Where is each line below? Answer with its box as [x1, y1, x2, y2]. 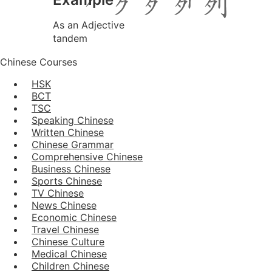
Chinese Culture [32, 235, 104, 248]
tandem [53, 32, 87, 44]
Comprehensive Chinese [32, 150, 143, 163]
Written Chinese [32, 126, 104, 138]
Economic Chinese [32, 211, 117, 223]
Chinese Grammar [32, 138, 114, 151]
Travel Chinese [32, 223, 99, 236]
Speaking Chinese [32, 114, 114, 126]
